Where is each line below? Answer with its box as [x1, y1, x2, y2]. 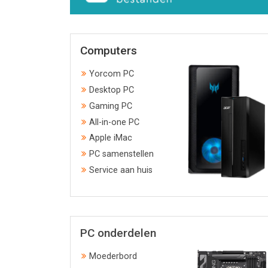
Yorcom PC [89, 69, 134, 80]
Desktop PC [89, 85, 134, 96]
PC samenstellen [89, 149, 154, 160]
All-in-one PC [89, 117, 139, 127]
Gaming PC [89, 100, 132, 111]
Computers [80, 44, 137, 58]
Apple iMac [89, 133, 132, 144]
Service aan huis [89, 165, 153, 176]
